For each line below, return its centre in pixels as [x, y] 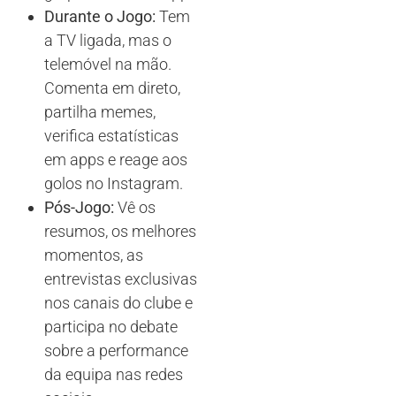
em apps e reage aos [116, 159]
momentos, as [94, 255]
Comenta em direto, [112, 88]
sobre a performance [116, 350]
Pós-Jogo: [79, 207]
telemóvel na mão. [108, 64]
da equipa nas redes [114, 374]
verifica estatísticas [111, 135]
